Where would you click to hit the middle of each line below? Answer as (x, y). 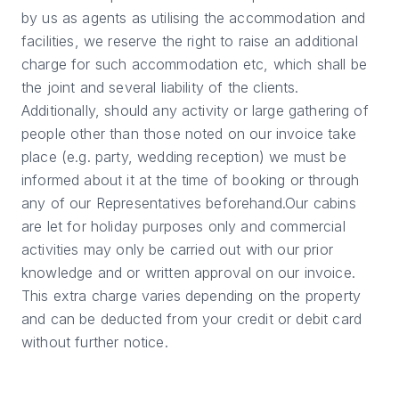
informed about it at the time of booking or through (191, 180)
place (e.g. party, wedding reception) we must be (184, 157)
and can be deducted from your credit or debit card (192, 319)
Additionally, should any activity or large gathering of (195, 111)
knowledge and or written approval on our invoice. (188, 273)
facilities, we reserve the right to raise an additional (190, 41)
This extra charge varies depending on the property (191, 296)
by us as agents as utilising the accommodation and (194, 18)
